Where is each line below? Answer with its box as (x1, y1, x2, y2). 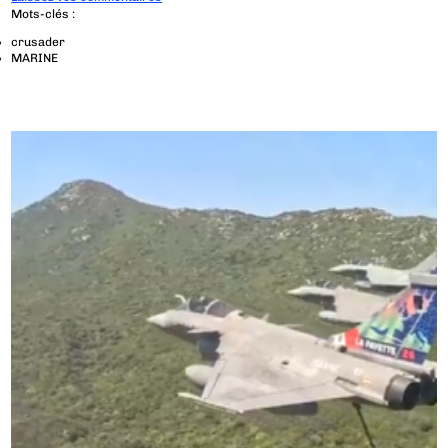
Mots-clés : (11, 7, 76, 22)
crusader (11, 35, 66, 50)
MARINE (11, 51, 59, 66)
